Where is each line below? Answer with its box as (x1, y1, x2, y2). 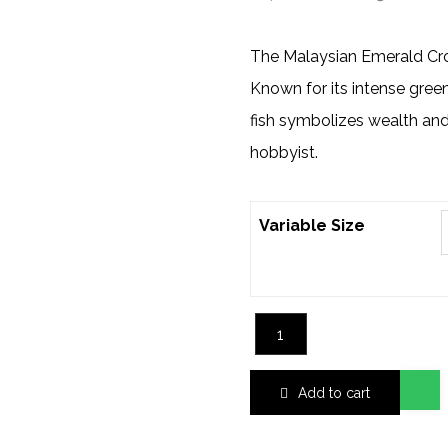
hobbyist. (249, 143, 318, 162)
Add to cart (297, 385, 370, 401)
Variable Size (258, 216, 365, 235)
